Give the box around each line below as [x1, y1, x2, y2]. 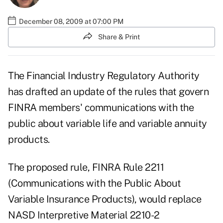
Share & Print [98, 32, 140, 41]
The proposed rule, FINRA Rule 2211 [8, 161, 164, 174]
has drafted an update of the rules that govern [8, 86, 209, 98]
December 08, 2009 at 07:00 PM [19, 17, 123, 25]
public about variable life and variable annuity [8, 117, 207, 130]
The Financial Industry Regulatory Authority [8, 70, 200, 82]
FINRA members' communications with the [8, 102, 194, 114]
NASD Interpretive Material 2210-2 [8, 209, 160, 222]
